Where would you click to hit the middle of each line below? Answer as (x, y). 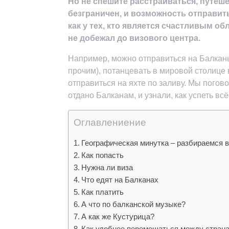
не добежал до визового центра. (134, 38)
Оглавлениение (110, 122)
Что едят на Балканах (120, 179)
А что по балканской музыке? (134, 204)
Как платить (103, 192)
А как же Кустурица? (118, 216)
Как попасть (103, 155)
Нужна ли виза (107, 167)
